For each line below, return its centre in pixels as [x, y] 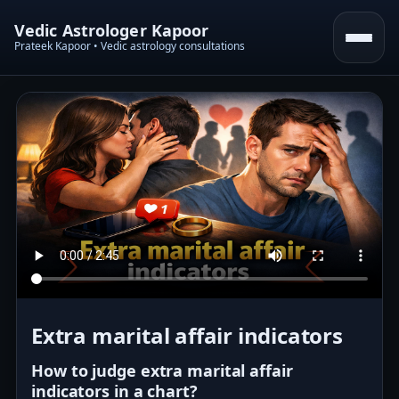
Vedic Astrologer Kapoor [112, 30]
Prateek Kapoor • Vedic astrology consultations [130, 45]
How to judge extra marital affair [162, 370]
